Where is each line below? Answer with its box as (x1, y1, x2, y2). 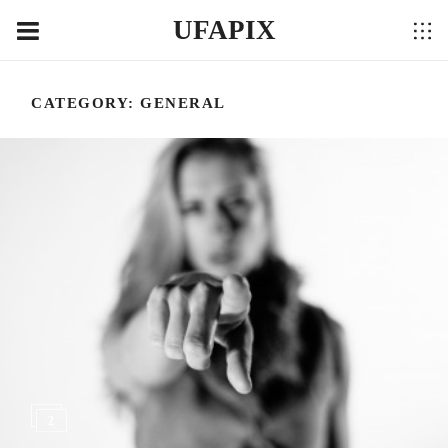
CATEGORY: (31, 95, 141, 111)
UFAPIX (172, 15, 276, 45)
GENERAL (140, 95, 226, 111)
